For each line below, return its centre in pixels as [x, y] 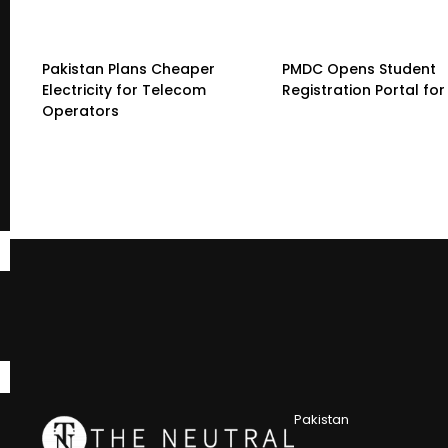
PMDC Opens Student [359, 68]
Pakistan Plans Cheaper [128, 68]
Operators [80, 110]
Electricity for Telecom [124, 89]
